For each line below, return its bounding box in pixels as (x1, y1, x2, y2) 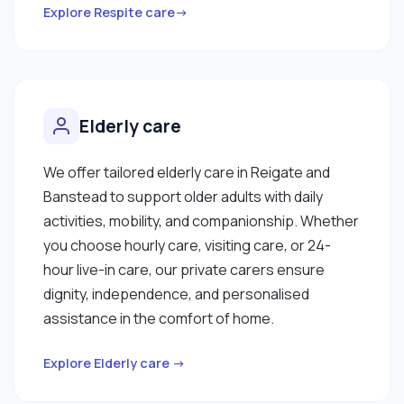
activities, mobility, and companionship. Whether (43, 210, 359, 231)
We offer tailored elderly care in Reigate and (43, 161, 330, 182)
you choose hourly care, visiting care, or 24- (43, 234, 331, 255)
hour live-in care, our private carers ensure (43, 259, 325, 280)
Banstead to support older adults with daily (43, 186, 323, 207)
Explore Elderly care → (43, 353, 186, 372)
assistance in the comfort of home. (43, 308, 274, 328)
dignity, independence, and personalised (43, 283, 309, 304)
